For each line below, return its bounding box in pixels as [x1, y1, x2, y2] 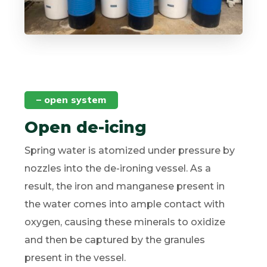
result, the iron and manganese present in [24, 180, 225, 192]
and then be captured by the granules [24, 234, 206, 246]
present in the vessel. [24, 252, 126, 263]
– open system [36, 93, 107, 105]
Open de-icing [24, 117, 147, 137]
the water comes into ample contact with [24, 198, 225, 210]
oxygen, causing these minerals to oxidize [24, 216, 226, 228]
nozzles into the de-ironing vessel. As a [24, 162, 212, 174]
